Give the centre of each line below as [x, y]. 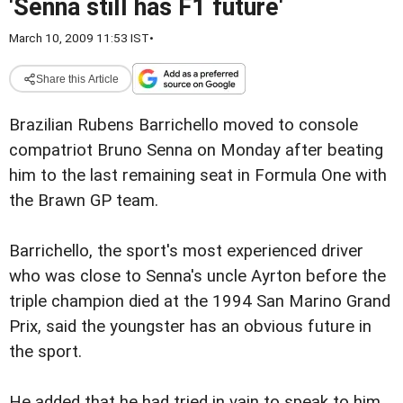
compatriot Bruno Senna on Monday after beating [196, 150]
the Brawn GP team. [84, 201]
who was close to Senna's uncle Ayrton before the [197, 277]
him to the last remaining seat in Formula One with [198, 175]
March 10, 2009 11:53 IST [79, 38]
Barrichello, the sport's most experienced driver [186, 251]
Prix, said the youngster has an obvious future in [190, 327]
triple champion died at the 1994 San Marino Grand [200, 302]
